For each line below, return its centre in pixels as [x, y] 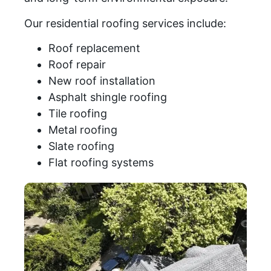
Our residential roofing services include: [125, 23]
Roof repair [77, 65]
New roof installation [102, 81]
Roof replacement [94, 48]
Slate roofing [81, 146]
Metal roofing [83, 130]
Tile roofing [78, 114]
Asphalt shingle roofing [108, 97]
